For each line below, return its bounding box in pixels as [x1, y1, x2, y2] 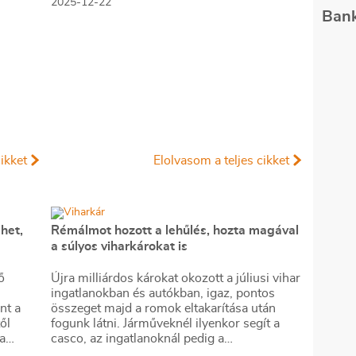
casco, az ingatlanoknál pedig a [51, 332, 224, 345]
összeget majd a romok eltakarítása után [51, 302, 276, 315]
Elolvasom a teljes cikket [153, 154, 289, 167]
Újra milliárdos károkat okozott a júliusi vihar [51, 272, 300, 284]
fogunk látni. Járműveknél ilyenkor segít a [51, 317, 280, 330]
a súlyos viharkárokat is [51, 240, 188, 253]
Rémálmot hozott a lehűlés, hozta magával [51, 224, 299, 237]
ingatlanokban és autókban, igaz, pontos [51, 287, 275, 300]
